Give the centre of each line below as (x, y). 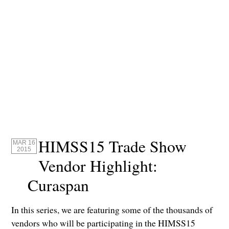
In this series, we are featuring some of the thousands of (112, 209)
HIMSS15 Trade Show (113, 146)
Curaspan (59, 185)
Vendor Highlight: (98, 165)
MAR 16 (24, 142)
